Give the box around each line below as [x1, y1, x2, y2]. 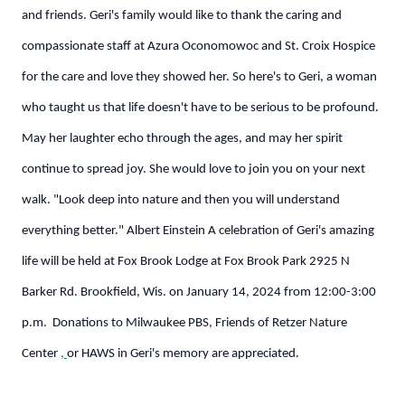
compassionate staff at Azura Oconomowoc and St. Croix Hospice [22, 40, 375, 53]
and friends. [22, 9, 89, 23]
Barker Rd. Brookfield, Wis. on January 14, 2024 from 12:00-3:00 [22, 286, 376, 299]
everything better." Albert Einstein [22, 224, 208, 238]
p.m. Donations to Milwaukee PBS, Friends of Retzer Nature [22, 316, 347, 330]
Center [22, 347, 61, 361]
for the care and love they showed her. [22, 71, 232, 84]
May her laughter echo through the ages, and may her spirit [22, 132, 343, 146]
